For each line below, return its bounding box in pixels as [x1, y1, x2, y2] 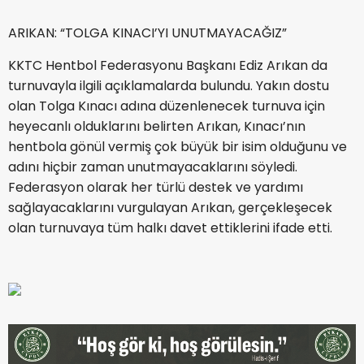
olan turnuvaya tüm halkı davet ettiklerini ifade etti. [8, 218, 332, 237]
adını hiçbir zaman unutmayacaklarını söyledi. [8, 157, 297, 176]
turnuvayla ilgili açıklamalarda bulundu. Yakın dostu [8, 76, 329, 95]
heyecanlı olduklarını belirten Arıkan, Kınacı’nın [8, 116, 305, 136]
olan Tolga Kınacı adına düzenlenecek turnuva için [8, 96, 325, 115]
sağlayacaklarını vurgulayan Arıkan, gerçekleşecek [8, 197, 332, 217]
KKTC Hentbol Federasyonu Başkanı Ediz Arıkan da [8, 55, 327, 75]
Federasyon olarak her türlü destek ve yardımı [8, 177, 303, 197]
